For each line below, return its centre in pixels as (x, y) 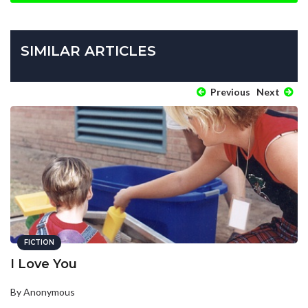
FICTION (39, 242)
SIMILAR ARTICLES (88, 51)
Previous (229, 91)
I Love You (44, 264)
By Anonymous (43, 291)
